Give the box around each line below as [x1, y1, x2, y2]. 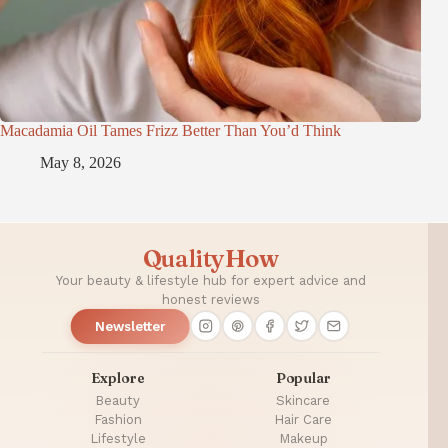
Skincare [276, 392, 331, 408]
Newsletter [95, 318, 167, 334]
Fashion [93, 411, 142, 427]
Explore [91, 368, 145, 387]
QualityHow [142, 243, 279, 273]
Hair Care [274, 411, 333, 427]
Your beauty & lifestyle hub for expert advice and [55, 272, 366, 288]
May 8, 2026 [40, 154, 121, 172]
